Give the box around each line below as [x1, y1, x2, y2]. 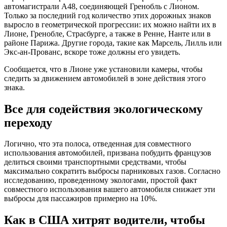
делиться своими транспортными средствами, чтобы [4, 158, 186, 167]
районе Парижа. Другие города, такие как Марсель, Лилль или [4, 38, 222, 47]
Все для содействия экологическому [4, 102, 203, 116]
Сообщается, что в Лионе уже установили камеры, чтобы [4, 64, 203, 73]
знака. [4, 83, 25, 92]
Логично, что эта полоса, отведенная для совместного [4, 139, 191, 148]
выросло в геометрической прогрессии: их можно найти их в [4, 20, 216, 29]
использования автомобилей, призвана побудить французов [4, 148, 211, 158]
